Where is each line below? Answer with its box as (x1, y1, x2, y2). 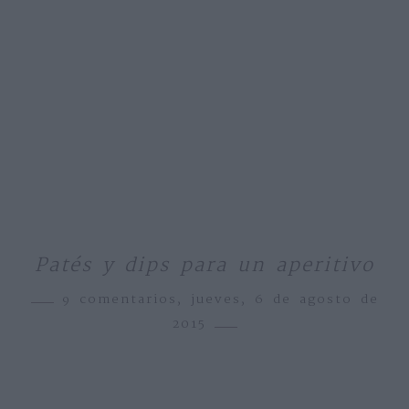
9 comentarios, (61, 289, 191, 310)
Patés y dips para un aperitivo (35, 250, 374, 282)
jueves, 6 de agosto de (190, 289, 379, 310)
